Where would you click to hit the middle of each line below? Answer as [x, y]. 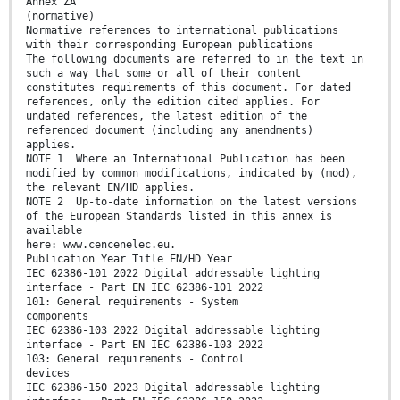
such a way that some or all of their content [163, 74]
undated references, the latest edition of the [167, 117]
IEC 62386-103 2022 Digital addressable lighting [173, 331]
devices [48, 374]
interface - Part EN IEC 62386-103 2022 [145, 345]
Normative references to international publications [182, 31]
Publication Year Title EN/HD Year [129, 259]
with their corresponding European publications [170, 45]
